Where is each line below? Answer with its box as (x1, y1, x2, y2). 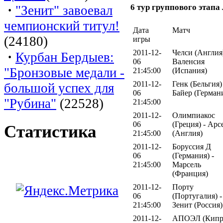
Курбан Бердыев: (15, 49, 114, 65)
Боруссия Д (172, 142, 211, 151)
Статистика (4, 122, 97, 141)
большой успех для (4, 80, 114, 96)
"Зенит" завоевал (15, 2, 112, 18)
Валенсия (172, 57, 205, 66)
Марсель (172, 160, 201, 169)
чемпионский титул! (4, 18, 119, 33)
